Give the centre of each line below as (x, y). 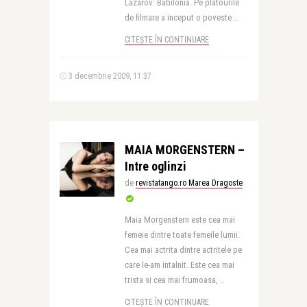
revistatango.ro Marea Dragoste (189, 183)
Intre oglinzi (155, 166)
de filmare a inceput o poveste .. (181, 17)
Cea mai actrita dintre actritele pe (183, 250)
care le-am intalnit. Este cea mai (179, 265)
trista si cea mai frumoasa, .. (174, 280)
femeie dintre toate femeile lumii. (182, 235)
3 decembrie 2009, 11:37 (109, 76)
